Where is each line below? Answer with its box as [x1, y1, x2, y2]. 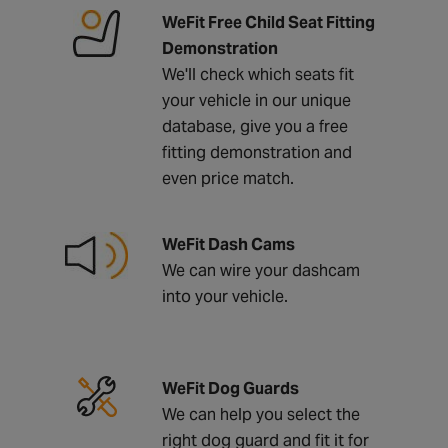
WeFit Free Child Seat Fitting [161, 11, 375, 33]
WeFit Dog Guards [161, 377, 299, 399]
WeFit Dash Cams [161, 233, 295, 255]
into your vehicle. [161, 285, 288, 307]
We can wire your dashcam [161, 259, 360, 281]
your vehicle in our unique [161, 89, 351, 111]
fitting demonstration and [161, 141, 352, 163]
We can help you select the [161, 403, 360, 425]
